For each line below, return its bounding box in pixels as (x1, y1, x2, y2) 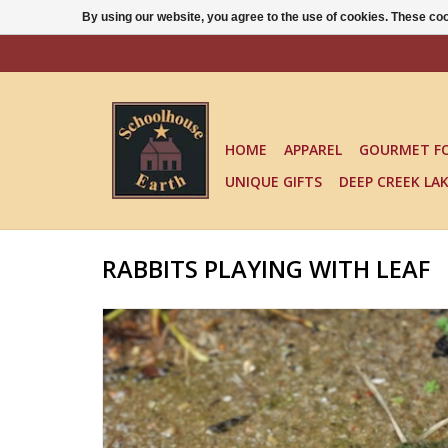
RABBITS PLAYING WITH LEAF (102, 253, 430, 286)
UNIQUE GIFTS (225, 172, 322, 191)
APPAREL (284, 140, 342, 159)
